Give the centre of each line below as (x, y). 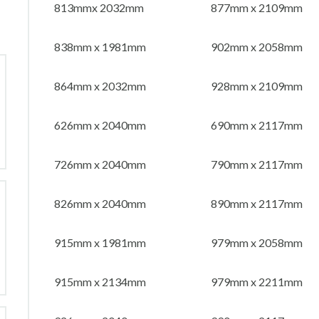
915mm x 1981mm (100, 242)
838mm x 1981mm (100, 47)
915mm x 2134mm (100, 282)
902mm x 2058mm (257, 47)
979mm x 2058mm (257, 242)
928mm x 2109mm (257, 86)
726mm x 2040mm (100, 164)
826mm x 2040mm (100, 203)
